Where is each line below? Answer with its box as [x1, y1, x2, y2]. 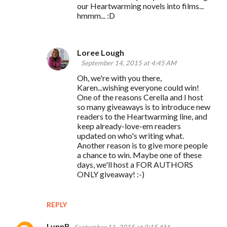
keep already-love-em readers [77, 121, 181, 131]
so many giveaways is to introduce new [77, 101, 210, 111]
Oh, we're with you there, [77, 72, 162, 83]
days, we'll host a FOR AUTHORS [77, 159, 193, 169]
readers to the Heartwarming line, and [77, 111, 207, 121]
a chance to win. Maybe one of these [77, 149, 202, 160]
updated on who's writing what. [77, 130, 184, 140]
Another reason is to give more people [77, 140, 208, 150]
